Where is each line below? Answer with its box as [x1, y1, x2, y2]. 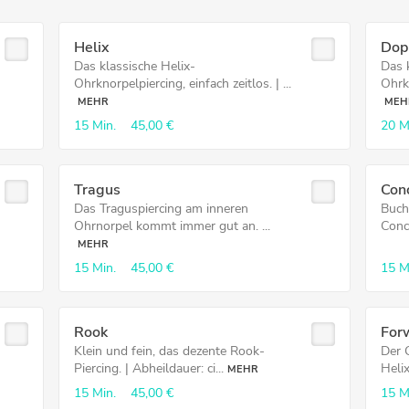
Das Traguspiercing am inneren [73, 200, 248, 217]
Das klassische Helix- [73, 58, 195, 75]
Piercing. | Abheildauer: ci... [73, 360, 224, 377]
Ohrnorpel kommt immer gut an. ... [73, 217, 270, 235]
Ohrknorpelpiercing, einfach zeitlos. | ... [73, 75, 291, 92]
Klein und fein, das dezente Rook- [73, 342, 265, 360]
